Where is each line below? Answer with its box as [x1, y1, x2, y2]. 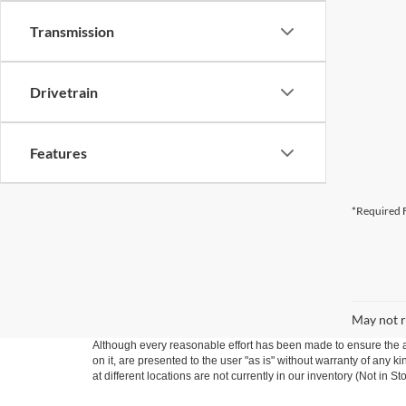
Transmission [30, 23, 114, 40]
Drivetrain [30, 83, 98, 101]
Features [30, 144, 87, 161]
